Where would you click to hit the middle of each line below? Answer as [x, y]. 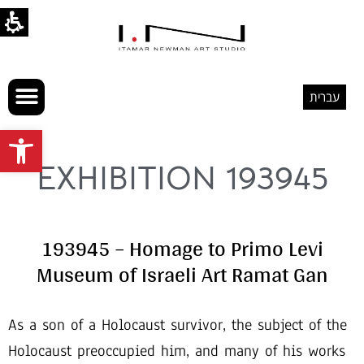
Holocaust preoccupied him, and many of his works [177, 351]
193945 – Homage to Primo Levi [182, 248]
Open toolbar [45, 137]
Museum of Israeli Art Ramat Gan [182, 274]
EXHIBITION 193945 [182, 178]
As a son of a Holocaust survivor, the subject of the [178, 325]
